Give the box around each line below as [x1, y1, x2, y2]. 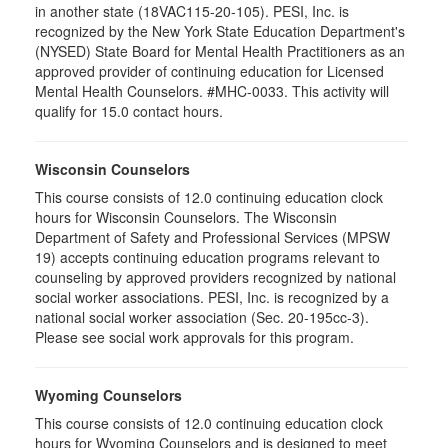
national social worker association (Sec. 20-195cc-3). [35, 307, 369, 327]
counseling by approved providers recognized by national [35, 267, 396, 287]
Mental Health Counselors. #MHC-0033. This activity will [35, 81, 389, 101]
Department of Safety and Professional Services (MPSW [35, 227, 390, 247]
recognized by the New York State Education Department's [35, 21, 405, 41]
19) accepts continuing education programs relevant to [35, 247, 380, 267]
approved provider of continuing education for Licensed [35, 61, 384, 81]
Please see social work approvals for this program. [35, 327, 354, 347]
